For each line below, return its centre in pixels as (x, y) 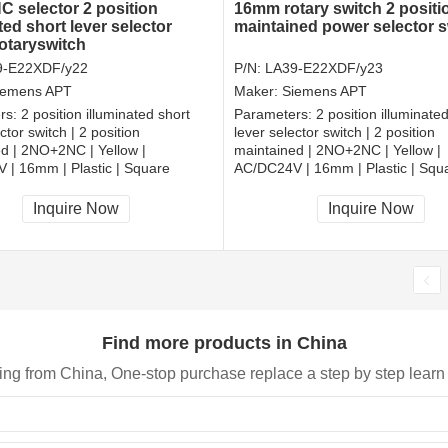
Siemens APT (324, 91)
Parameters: (275, 114)
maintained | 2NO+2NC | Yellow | (337, 150)
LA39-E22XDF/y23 (324, 68)
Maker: (258, 91)
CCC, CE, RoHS (285, 192)
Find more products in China (224, 343)
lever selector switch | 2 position (334, 132)
